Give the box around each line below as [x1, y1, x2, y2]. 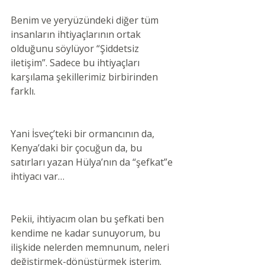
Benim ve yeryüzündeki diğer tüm [11, 14, 161, 27]
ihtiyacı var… [11, 170, 64, 183]
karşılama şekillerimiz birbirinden [11, 70, 160, 83]
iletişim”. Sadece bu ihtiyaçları [11, 56, 142, 69]
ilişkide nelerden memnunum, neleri [11, 241, 172, 254]
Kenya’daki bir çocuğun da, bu [11, 141, 144, 154]
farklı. [11, 85, 35, 98]
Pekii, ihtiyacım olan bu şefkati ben [11, 212, 166, 225]
